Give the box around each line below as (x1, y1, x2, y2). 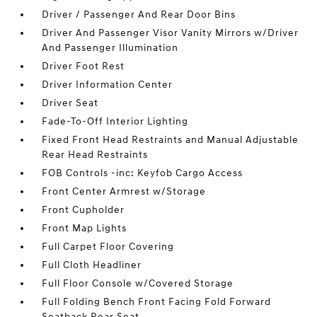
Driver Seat (42, 97, 99, 109)
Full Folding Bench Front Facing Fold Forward (42, 296, 272, 308)
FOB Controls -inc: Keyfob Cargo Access (42, 167, 243, 179)
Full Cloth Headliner (42, 259, 142, 271)
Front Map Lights (42, 222, 127, 234)
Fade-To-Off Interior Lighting (42, 115, 189, 127)
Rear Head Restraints (42, 149, 149, 161)
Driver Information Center (42, 79, 173, 91)
